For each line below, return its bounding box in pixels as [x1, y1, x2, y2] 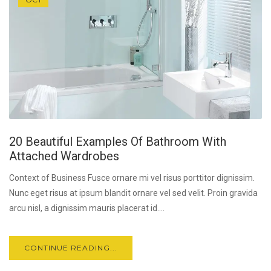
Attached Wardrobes [9, 149, 119, 164]
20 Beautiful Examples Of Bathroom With [9, 134, 226, 149]
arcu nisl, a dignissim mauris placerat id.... [9, 203, 165, 214]
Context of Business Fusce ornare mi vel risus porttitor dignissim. [9, 173, 255, 183]
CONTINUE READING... [24, 243, 117, 253]
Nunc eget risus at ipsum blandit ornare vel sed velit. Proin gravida [9, 188, 258, 198]
